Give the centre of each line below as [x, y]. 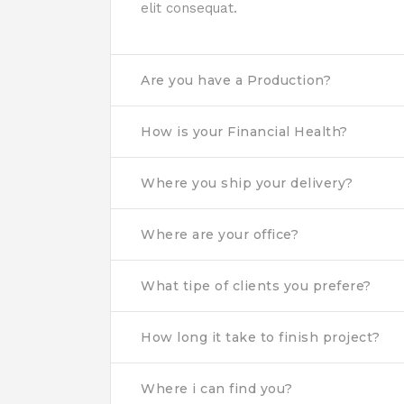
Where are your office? [220, 234]
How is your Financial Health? [244, 132]
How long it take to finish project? [261, 337]
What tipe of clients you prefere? [256, 286]
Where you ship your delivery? [247, 183]
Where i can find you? [217, 389]
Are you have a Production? [236, 80]
